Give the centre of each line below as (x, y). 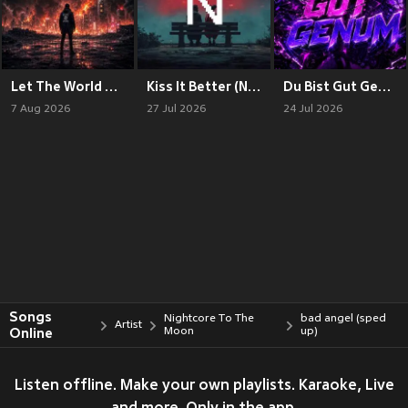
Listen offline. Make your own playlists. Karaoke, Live (204, 386)
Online (31, 333)
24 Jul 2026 (312, 109)
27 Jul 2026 (177, 109)
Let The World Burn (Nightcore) (111, 86)
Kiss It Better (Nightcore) (255, 86)
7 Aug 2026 (41, 109)
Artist (129, 325)
